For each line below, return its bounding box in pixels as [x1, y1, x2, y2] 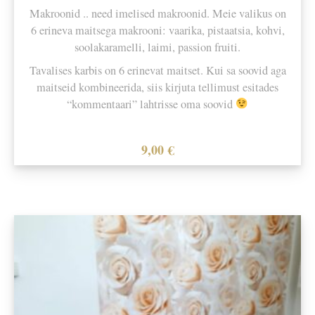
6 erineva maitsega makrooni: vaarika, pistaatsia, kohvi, [30, 22, 285, 39]
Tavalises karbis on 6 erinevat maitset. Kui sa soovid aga [29, 62, 286, 78]
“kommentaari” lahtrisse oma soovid [66, 96, 236, 112]
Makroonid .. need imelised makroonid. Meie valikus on [29, 6, 286, 22]
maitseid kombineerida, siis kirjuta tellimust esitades [37, 79, 278, 95]
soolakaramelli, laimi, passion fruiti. [75, 39, 240, 56]
